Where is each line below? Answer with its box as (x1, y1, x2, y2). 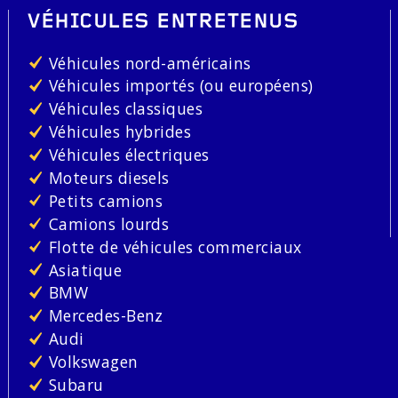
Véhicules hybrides (48, 121, 192, 143)
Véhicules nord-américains (48, 52, 251, 74)
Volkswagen (48, 351, 139, 373)
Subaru (48, 374, 104, 396)
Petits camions (48, 189, 163, 211)
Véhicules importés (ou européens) (48, 75, 314, 97)
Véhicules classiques (48, 98, 203, 120)
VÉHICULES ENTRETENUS (28, 12, 299, 34)
